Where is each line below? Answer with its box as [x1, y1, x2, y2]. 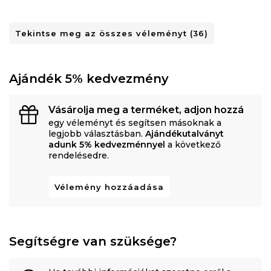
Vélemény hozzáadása [54, 182, 164, 192]
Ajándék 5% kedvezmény [9, 71, 169, 87]
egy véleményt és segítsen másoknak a [48, 117, 221, 129]
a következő [165, 139, 221, 151]
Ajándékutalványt [145, 128, 224, 140]
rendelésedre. [48, 150, 109, 162]
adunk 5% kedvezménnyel [48, 139, 165, 151]
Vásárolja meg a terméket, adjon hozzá [48, 104, 244, 116]
